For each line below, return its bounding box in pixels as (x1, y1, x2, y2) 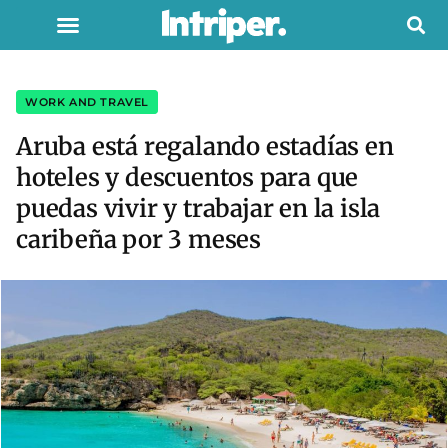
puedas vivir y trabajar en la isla (16, 193, 381, 224)
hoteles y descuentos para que (16, 162, 359, 193)
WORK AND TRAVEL (25, 95, 149, 109)
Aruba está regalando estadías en (16, 131, 394, 162)
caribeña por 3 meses (16, 224, 262, 255)
